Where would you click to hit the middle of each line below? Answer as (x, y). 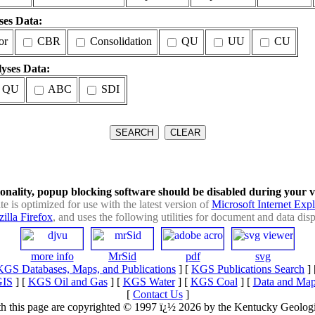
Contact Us (157, 294)
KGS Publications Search (248, 269)
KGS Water (149, 281)
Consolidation (120, 41)
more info (52, 256)
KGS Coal (214, 281)
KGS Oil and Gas (67, 281)
